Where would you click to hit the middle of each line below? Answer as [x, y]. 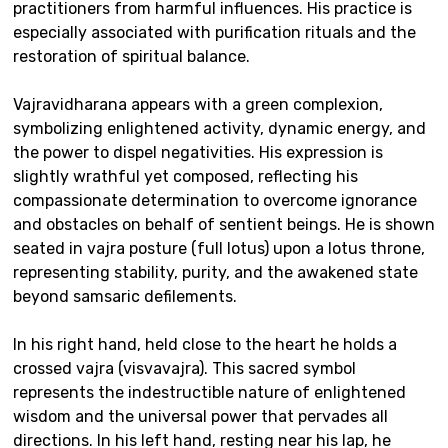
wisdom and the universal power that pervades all [200, 417]
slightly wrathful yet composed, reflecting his [185, 177]
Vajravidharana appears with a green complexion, [198, 105]
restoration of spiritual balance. [131, 57]
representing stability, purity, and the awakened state [215, 273]
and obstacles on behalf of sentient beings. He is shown [224, 225]
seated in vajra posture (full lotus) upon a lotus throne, [219, 249]
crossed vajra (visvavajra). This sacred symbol [184, 369]
